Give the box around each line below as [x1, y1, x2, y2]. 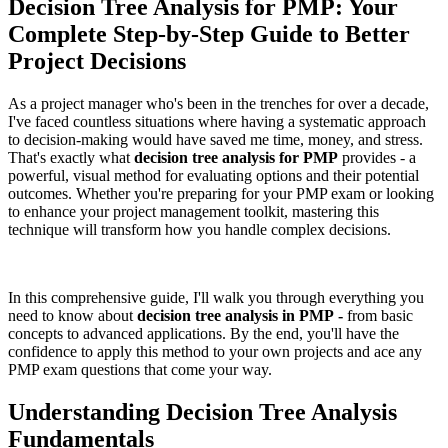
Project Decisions [8, 47, 186, 74]
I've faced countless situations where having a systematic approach [8, 112, 426, 130]
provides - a [338, 148, 416, 166]
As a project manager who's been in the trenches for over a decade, [8, 94, 429, 112]
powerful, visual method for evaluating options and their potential [8, 166, 419, 184]
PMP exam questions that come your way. [8, 360, 272, 378]
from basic [343, 306, 413, 324]
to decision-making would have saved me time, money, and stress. [8, 130, 423, 148]
